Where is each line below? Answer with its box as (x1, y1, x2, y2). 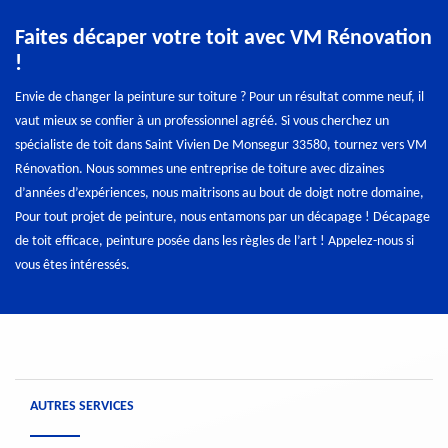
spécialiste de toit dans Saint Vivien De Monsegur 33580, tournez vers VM (15, 138, 427, 154)
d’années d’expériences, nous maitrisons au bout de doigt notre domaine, (15, 186, 424, 202)
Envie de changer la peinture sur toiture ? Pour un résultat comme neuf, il (15, 90, 424, 106)
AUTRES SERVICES (30, 399, 134, 415)
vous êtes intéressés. (15, 258, 130, 274)
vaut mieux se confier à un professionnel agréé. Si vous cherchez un (15, 114, 389, 130)
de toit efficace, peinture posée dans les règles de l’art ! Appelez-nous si (15, 234, 414, 250)
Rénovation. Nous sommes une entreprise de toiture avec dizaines (15, 162, 384, 178)
